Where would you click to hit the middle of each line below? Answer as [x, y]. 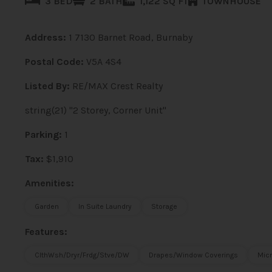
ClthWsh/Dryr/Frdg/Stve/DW [82, 255]
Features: [46, 232]
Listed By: [47, 86]
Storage [164, 206]
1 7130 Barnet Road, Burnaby [130, 37]
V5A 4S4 [104, 62]
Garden [46, 206]
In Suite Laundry [105, 206]
